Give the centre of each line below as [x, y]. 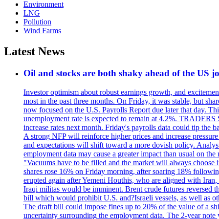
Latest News [34, 52]
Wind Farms [42, 31]
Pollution [37, 22]
